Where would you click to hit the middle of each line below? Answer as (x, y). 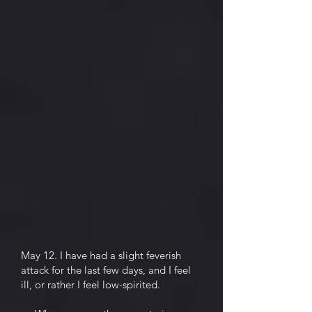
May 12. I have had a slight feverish (101, 255)
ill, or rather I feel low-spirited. (91, 284)
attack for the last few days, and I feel (106, 270)
